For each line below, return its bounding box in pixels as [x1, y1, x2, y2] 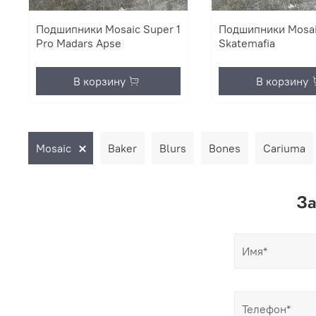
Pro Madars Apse [36, 36, 121, 51]
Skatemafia [219, 36, 276, 51]
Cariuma [263, 140, 305, 155]
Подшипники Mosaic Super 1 [36, 22, 181, 37]
